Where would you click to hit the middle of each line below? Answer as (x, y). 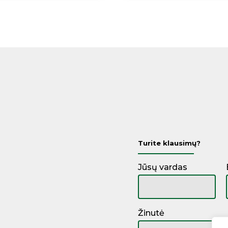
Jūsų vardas (162, 167)
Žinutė (151, 213)
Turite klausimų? (169, 143)
